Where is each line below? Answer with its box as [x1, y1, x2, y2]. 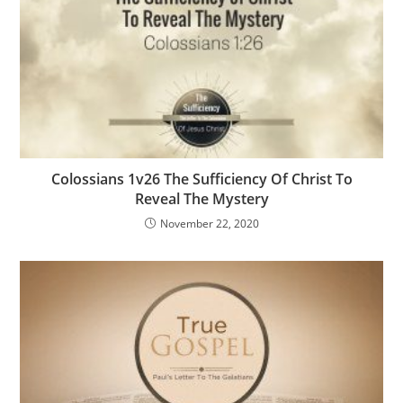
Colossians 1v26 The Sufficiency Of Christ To [50, 169, 353, 190]
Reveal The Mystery [134, 189, 269, 210]
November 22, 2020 [159, 216, 259, 232]
